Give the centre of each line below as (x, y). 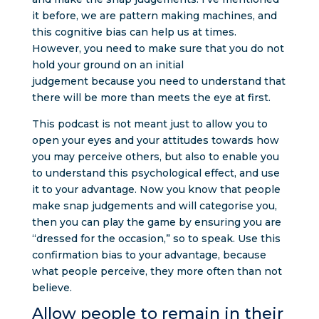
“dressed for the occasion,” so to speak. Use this (156, 238)
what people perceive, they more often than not (157, 271)
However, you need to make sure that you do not (158, 48)
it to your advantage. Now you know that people (156, 189)
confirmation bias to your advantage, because (149, 255)
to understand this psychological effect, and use (156, 173)
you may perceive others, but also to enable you (155, 156)
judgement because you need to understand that (158, 81)
